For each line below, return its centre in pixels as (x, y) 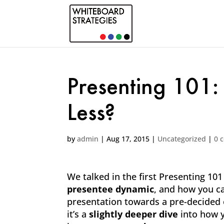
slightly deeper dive (134, 214)
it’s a (78, 214)
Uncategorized (182, 139)
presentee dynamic (111, 189)
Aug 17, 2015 (128, 139)
